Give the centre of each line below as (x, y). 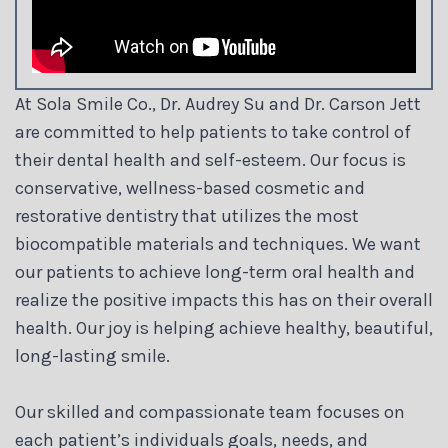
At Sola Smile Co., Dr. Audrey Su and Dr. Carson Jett (218, 104)
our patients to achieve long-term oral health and (215, 272)
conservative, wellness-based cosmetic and (190, 188)
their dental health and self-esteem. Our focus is (210, 160)
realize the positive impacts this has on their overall (224, 300)
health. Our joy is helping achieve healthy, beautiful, (224, 328)
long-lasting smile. (92, 356)
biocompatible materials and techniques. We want (218, 244)
